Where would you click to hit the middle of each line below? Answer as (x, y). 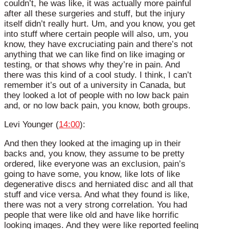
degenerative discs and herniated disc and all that (99, 184)
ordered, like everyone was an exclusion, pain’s (95, 164)
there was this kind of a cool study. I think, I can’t (98, 75)
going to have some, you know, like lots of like (92, 174)
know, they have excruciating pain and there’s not (98, 44)
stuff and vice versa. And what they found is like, (97, 194)
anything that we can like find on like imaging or (95, 55)
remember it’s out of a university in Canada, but (95, 85)
